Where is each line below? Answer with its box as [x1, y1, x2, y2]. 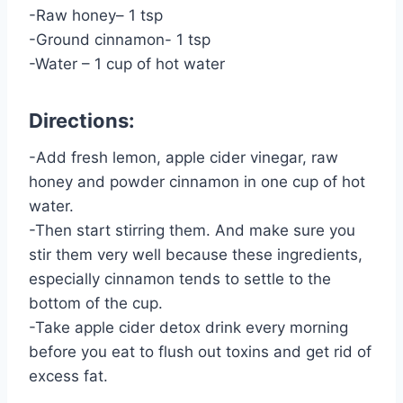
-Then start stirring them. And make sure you [29, 220, 355, 239]
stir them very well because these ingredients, [29, 245, 363, 264]
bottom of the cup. [29, 293, 163, 312]
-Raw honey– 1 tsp [29, 5, 163, 24]
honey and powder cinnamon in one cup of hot [29, 172, 365, 191]
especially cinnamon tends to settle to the [29, 269, 331, 288]
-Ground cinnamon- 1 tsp [29, 30, 210, 49]
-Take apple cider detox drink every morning [29, 318, 348, 336]
